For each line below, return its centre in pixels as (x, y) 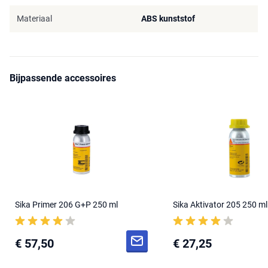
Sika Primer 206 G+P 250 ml (66, 205)
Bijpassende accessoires (63, 78)
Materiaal (34, 19)
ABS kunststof (168, 19)
